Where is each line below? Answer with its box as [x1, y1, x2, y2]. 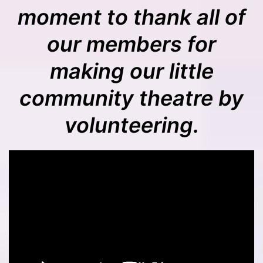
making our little [49, 58, 214, 84]
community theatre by [19, 85, 244, 111]
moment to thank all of [17, 4, 246, 30]
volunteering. [64, 112, 199, 138]
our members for [47, 31, 216, 57]
